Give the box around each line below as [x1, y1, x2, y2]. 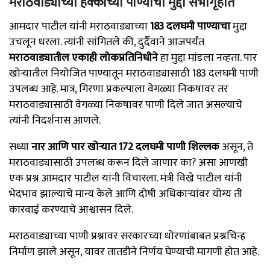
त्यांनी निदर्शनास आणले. [9, 111, 101, 130]
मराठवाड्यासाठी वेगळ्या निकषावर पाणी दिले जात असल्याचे [9, 95, 242, 114]
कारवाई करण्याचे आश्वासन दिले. [9, 200, 133, 219]
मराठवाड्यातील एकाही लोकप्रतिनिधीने [9, 48, 158, 67]
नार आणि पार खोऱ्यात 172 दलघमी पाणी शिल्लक [31, 137, 219, 156]
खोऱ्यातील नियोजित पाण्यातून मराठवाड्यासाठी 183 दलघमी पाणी [9, 64, 259, 83]
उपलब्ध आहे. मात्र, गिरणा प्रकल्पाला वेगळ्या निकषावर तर [9, 80, 228, 98]
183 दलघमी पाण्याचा [150, 17, 230, 36]
